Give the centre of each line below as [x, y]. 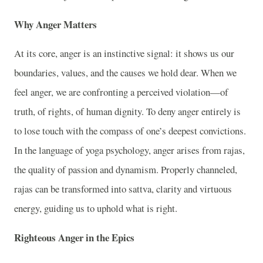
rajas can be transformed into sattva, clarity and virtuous [123, 189]
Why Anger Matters [55, 24]
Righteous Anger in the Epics [74, 238]
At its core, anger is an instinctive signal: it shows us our [124, 53]
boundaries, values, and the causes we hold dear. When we [125, 73]
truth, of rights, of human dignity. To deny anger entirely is [127, 112]
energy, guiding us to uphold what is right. [96, 208]
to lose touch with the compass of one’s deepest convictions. [130, 131]
